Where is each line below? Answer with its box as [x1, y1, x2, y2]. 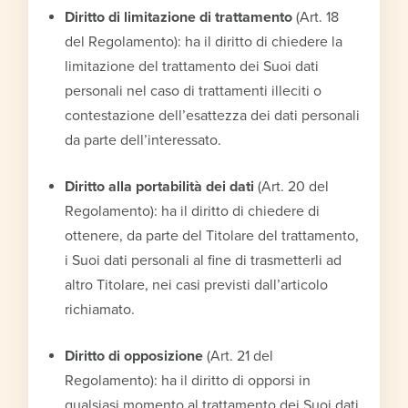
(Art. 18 [292, 7, 340, 26]
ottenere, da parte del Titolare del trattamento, [65, 226, 360, 245]
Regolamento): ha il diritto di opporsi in [65, 371, 311, 390]
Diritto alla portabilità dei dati [65, 177, 255, 196]
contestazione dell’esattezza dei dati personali [65, 106, 361, 125]
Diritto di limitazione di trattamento [65, 7, 293, 26]
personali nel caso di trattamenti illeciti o [65, 81, 322, 100]
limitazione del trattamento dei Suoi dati [65, 56, 320, 76]
